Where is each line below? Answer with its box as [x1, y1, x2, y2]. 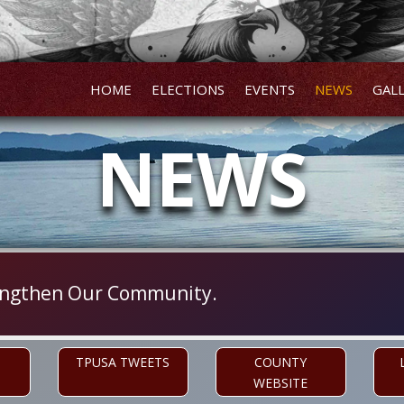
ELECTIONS [151, 80, 225, 98]
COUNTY [254, 353, 308, 372]
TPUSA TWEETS [76, 353, 170, 372]
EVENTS [243, 80, 295, 98]
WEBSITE [253, 374, 308, 392]
